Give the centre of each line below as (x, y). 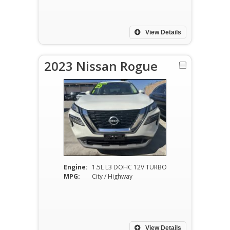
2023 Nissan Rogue (101, 66)
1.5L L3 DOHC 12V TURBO (129, 167)
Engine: (75, 167)
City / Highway (112, 176)
